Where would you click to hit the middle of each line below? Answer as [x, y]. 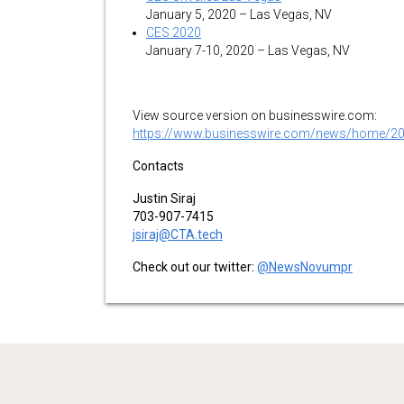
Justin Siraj [164, 198]
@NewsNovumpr [305, 267]
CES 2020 [174, 32]
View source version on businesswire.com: [255, 115]
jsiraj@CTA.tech [178, 234]
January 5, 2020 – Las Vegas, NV [239, 14]
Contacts [158, 166]
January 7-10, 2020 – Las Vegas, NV [248, 50]
